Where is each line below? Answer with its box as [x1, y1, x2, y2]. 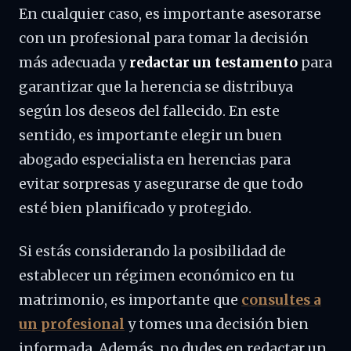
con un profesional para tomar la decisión [19, 30, 309, 47]
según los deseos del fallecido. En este [19, 103, 280, 120]
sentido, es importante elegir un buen [19, 127, 282, 144]
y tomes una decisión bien [125, 316, 309, 333]
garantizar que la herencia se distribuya [19, 78, 293, 96]
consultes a [241, 291, 321, 309]
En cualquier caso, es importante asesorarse [19, 5, 321, 23]
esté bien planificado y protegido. [19, 200, 251, 217]
